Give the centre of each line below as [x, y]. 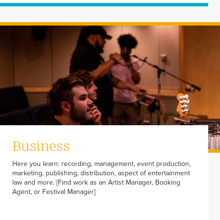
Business [41, 146]
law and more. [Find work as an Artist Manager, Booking [96, 183]
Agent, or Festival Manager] [54, 192]
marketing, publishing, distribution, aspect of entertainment [101, 173]
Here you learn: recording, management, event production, [101, 164]
